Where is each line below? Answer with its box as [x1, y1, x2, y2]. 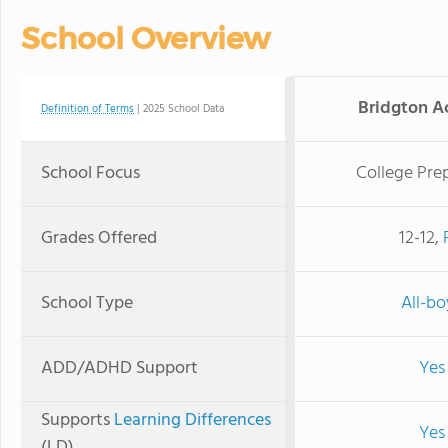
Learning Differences [114, 405, 271, 435]
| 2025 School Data [134, 99, 224, 118]
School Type [41, 288, 133, 318]
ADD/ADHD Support [41, 353, 198, 383]
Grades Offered [41, 223, 157, 253]
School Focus [41, 158, 140, 188]
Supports [41, 405, 114, 435]
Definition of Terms [41, 99, 134, 118]
